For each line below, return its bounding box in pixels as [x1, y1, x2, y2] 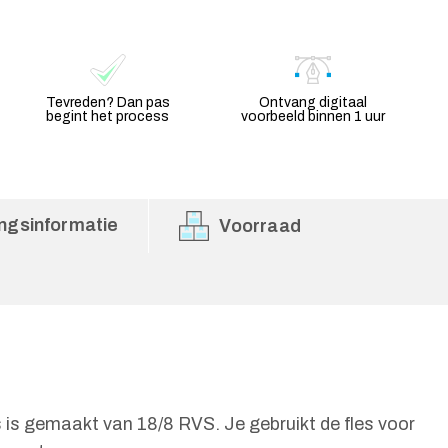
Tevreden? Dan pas [45, 95, 170, 110]
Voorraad [219, 216, 301, 236]
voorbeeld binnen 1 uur [241, 109, 386, 124]
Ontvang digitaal [259, 95, 368, 110]
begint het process [46, 109, 170, 124]
